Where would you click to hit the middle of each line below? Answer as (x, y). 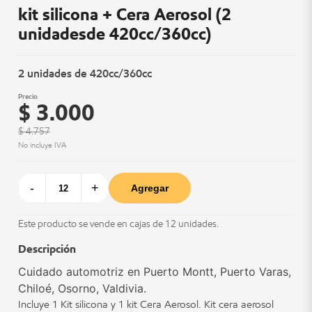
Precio (28, 96)
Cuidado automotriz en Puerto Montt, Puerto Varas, (155, 272)
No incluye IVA (42, 145)
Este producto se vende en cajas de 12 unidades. (118, 224)
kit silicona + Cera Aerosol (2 (125, 14)
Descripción (47, 249)
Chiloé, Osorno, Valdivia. (82, 288)
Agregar (150, 188)
